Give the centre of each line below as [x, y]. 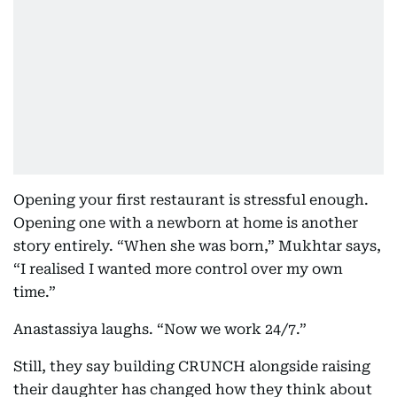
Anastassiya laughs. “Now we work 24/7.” [160, 329]
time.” [35, 292]
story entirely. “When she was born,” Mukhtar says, [197, 246]
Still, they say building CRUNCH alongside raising [192, 366]
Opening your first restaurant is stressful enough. [191, 200]
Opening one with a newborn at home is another [186, 223]
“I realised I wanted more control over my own [178, 269]
